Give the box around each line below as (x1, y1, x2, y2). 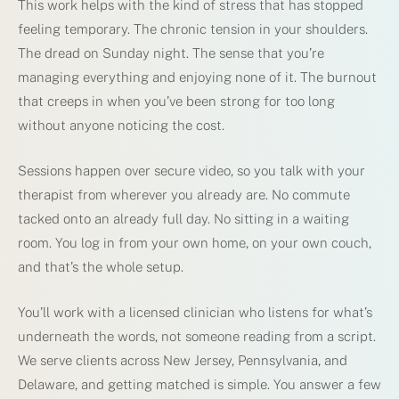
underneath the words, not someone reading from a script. (18, 328, 376, 344)
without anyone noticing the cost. (18, 117, 224, 133)
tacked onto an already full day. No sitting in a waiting (18, 210, 349, 226)
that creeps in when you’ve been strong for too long (18, 93, 335, 109)
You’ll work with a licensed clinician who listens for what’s (18, 304, 372, 320)
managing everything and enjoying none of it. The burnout (18, 69, 377, 85)
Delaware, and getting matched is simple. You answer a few (18, 376, 381, 392)
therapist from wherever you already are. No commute (18, 186, 350, 202)
